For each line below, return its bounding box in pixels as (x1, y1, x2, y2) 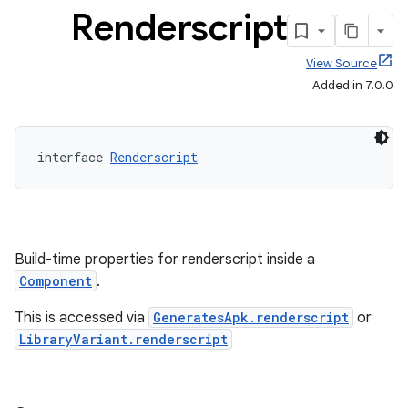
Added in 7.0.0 (312, 77, 393, 93)
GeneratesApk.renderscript (153, 309, 349, 326)
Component (19, 272, 92, 290)
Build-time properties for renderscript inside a (15, 250, 315, 269)
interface (37, 148, 110, 166)
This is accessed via (15, 309, 148, 327)
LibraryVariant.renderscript (19, 331, 228, 348)
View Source (306, 56, 377, 71)
